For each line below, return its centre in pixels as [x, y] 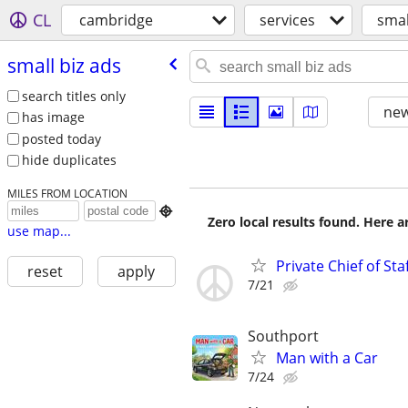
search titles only [73, 96]
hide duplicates [69, 160]
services [287, 20]
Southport [283, 337]
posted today [61, 138]
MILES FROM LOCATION [67, 194]
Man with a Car [327, 358]
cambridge [116, 20]
